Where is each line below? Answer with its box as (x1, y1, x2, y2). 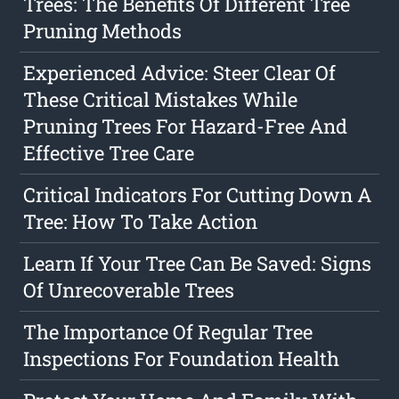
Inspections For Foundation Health (23, 346, 340, 372)
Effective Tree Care (23, 140, 195, 167)
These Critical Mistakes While (23, 86, 298, 113)
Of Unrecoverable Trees (23, 277, 235, 304)
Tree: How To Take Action (23, 208, 258, 235)
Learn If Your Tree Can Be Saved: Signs (23, 250, 372, 277)
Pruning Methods (23, 18, 183, 45)
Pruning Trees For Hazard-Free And (23, 113, 348, 140)
